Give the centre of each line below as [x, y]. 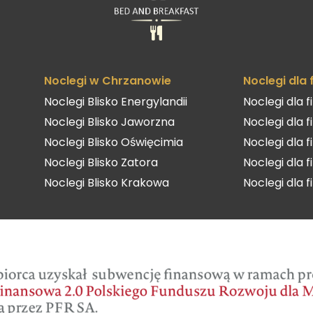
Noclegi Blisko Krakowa [106, 182]
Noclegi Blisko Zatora [101, 162]
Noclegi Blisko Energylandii [115, 101]
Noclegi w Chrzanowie [107, 80]
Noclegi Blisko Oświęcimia [113, 142]
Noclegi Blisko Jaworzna [109, 122]
